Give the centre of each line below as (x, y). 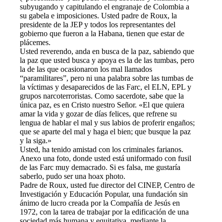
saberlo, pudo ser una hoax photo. (73, 176)
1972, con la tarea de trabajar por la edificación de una (104, 212)
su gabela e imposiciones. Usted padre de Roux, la (98, 15)
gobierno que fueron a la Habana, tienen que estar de (102, 33)
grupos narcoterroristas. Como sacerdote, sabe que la (102, 96)
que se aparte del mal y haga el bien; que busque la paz (105, 131)
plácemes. (35, 42)
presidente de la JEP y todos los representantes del (98, 24)
